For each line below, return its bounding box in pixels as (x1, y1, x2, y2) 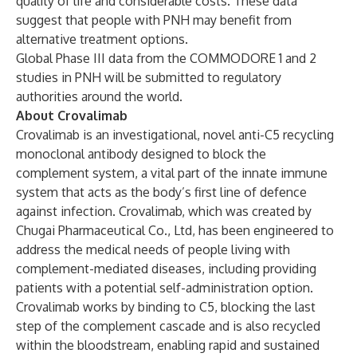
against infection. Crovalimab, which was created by (16, 203, 312, 219)
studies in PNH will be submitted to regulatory (16, 69, 281, 85)
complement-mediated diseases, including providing (16, 261, 316, 277)
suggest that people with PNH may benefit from (16, 12, 292, 28)
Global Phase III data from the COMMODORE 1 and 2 (16, 50, 316, 66)
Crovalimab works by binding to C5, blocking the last (16, 299, 316, 315)
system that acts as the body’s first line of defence (16, 184, 307, 200)
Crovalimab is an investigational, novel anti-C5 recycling (16, 127, 334, 143)
